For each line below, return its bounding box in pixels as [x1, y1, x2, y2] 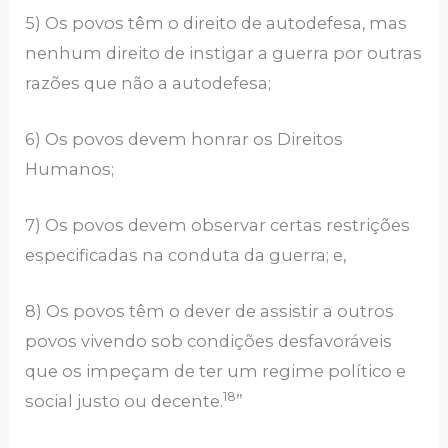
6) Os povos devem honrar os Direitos [25, 128, 344, 149]
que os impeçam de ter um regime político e [25, 361, 407, 382]
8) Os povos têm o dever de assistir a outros [25, 301, 395, 322]
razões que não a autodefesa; [25, 72, 276, 93]
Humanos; [25, 158, 119, 179]
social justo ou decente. [25, 391, 224, 412]
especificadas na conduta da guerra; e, [25, 245, 351, 266]
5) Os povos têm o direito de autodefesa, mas [25, 12, 408, 33]
